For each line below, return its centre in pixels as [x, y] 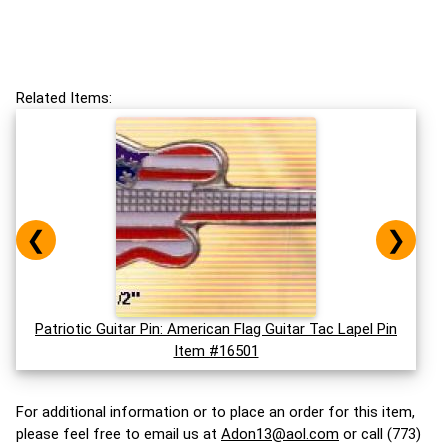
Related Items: [64, 98]
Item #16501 [216, 351]
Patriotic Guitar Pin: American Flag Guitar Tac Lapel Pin [216, 329]
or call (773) [380, 434]
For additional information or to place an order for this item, [215, 412]
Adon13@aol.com [280, 434]
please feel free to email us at [118, 434]
